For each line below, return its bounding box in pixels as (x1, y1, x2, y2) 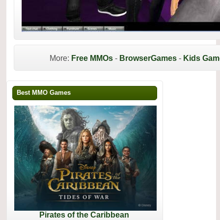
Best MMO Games (17, 89, 71, 96)
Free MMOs (71, 54, 113, 62)
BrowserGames (119, 54, 177, 62)
